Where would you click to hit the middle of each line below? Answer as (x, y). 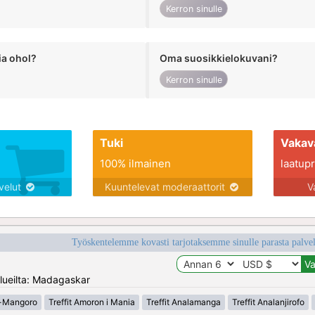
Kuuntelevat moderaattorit (166, 187)
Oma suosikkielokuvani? (219, 58)
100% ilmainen (135, 164)
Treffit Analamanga (184, 302)
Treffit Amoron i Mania (92, 302)
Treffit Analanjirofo (268, 302)
